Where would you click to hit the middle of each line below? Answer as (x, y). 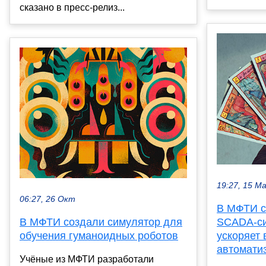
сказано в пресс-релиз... (72, 7)
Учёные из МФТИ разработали (87, 259)
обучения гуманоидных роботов (99, 236)
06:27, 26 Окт (47, 199)
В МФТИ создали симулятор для (101, 222)
